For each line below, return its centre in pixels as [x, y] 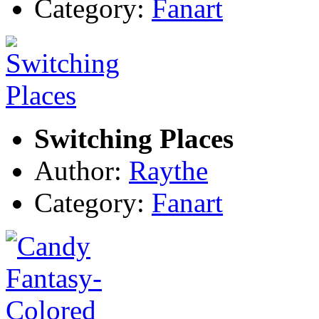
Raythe [168, 170]
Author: [82, 170]
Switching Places [134, 138]
